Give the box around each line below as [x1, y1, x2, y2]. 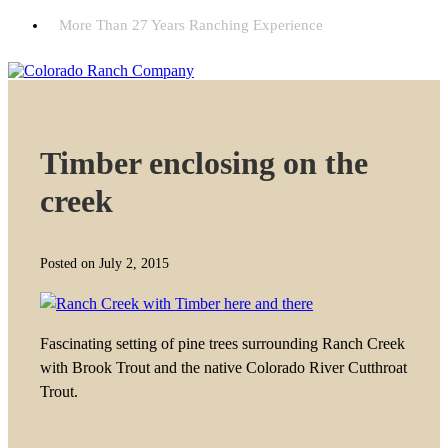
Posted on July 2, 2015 [40, 256, 169, 271]
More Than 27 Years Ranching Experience [59, 17, 323, 33]
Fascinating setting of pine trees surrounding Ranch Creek [40, 335, 405, 352]
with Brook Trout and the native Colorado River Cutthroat [40, 359, 407, 376]
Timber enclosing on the [40, 145, 368, 181]
